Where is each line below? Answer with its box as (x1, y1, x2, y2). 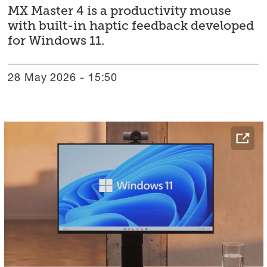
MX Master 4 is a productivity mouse (8, 2, 232, 18)
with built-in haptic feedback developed (8, 17, 254, 33)
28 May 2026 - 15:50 (14, 73, 118, 85)
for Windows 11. (8, 32, 105, 48)
